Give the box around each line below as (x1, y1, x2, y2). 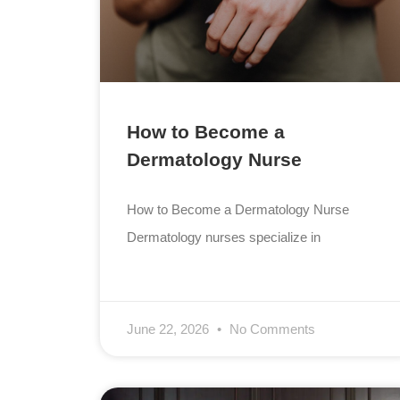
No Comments (226, 321, 316, 337)
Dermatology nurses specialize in (127, 229, 321, 246)
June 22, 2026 (127, 321, 213, 337)
